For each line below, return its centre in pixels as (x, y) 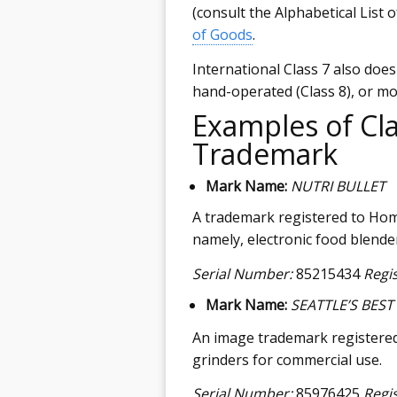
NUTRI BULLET (338, 186)
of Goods (222, 35)
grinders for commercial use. (287, 359)
